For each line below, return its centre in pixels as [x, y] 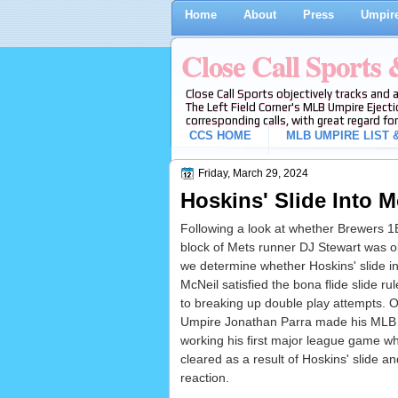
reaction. [204, 378]
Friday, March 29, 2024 [253, 173]
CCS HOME [220, 135]
